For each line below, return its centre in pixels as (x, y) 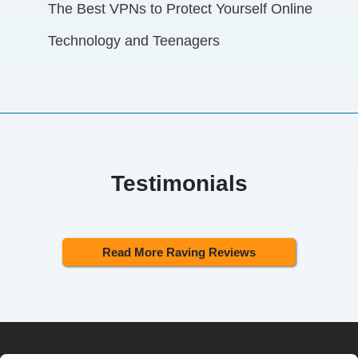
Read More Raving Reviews (179, 252)
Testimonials (179, 183)
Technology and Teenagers (134, 40)
